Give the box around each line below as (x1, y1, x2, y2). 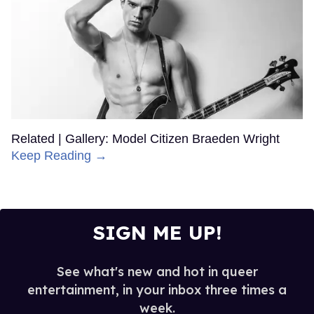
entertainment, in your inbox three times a (27, 281, 287, 298)
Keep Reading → (11, 148, 107, 163)
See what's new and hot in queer (56, 263, 258, 280)
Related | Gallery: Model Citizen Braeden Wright (11, 131, 280, 146)
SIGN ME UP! (92, 219, 222, 245)
